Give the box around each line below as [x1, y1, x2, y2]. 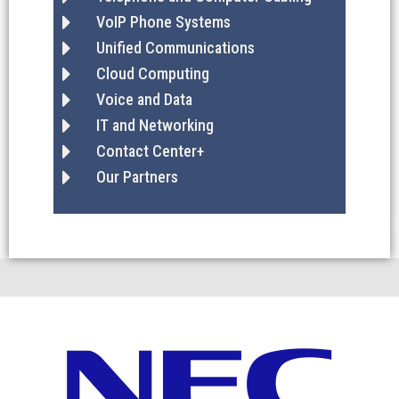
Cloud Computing [95, 64, 209, 83]
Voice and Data [95, 90, 192, 109]
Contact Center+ [95, 142, 204, 160]
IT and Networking [95, 116, 214, 134]
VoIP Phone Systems [95, 12, 231, 31]
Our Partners [95, 167, 178, 186]
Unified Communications [95, 38, 255, 57]
